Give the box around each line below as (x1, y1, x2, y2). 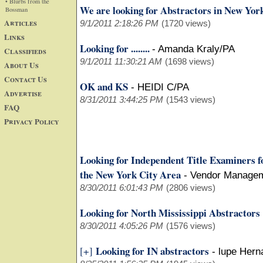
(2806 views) (166, 183, 215, 193)
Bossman (5, 5, 28, 14)
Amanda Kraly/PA (158, 43, 235, 55)
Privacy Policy (4, 115, 59, 127)
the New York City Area (80, 167, 181, 182)
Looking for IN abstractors (96, 244, 209, 258)
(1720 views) (161, 18, 211, 28)
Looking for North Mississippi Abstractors (80, 205, 260, 220)
